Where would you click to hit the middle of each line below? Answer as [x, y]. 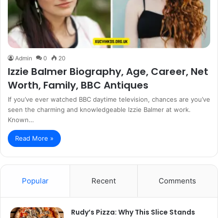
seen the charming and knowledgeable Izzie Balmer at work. [99, 110]
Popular [35, 181]
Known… [21, 120]
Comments [178, 181]
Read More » [34, 138]
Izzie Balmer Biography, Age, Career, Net [108, 72]
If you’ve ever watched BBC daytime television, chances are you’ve [109, 100]
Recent [103, 181]
